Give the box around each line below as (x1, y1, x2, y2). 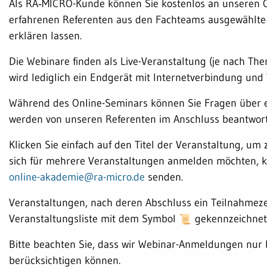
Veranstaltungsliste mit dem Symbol (9, 211, 179, 225)
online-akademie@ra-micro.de (9, 169, 145, 184)
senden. (145, 169, 183, 184)
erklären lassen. (9, 28, 82, 42)
